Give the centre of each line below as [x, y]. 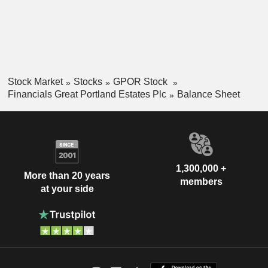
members [201, 181]
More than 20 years [67, 176]
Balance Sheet [208, 94]
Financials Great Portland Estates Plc [87, 94]
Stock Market [35, 82]
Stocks [88, 82]
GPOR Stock [141, 82]
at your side [67, 189]
